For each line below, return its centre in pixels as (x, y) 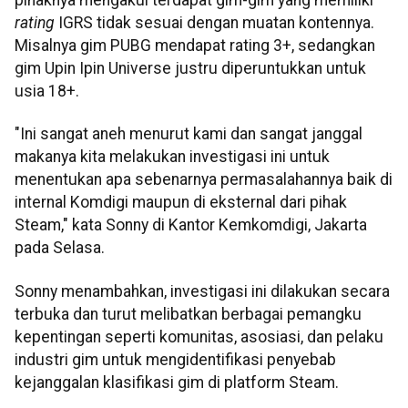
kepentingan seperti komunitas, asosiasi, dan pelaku (199, 337)
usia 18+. (47, 91)
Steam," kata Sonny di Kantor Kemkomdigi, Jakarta (191, 225)
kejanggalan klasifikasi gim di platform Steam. (177, 382)
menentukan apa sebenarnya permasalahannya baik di (204, 180)
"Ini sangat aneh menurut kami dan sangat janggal (189, 134)
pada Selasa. (60, 248)
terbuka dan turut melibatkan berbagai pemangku (188, 314)
